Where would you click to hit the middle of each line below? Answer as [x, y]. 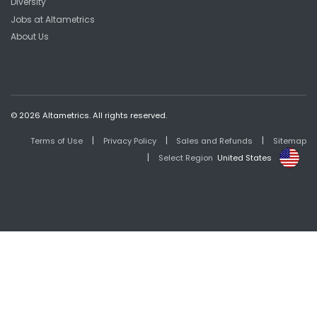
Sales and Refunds [215, 140]
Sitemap [290, 140]
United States [245, 157]
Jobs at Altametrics [53, 19]
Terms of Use [57, 140]
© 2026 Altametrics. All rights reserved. [89, 115]
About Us [30, 36]
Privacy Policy [129, 140]
